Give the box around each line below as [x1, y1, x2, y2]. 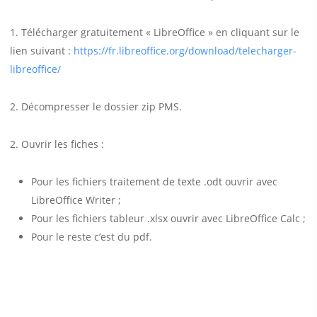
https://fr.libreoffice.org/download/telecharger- [73, 44, 296, 58]
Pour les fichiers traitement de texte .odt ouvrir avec [30, 175, 277, 189]
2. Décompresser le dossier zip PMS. [9, 100, 182, 114]
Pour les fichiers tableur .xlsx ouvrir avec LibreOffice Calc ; [30, 212, 306, 226]
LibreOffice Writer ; [30, 193, 121, 207]
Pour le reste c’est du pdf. [30, 230, 152, 244]
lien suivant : [9, 44, 74, 58]
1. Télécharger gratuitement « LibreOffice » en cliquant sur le [9, 25, 299, 40]
